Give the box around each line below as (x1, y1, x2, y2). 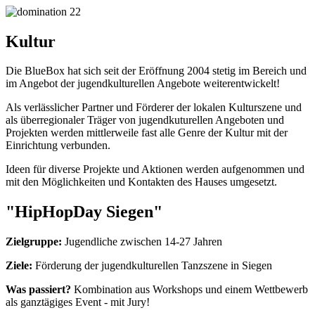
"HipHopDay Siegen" (6, 202, 162, 221)
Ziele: (6, 259, 32, 272)
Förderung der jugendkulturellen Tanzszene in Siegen (32, 259, 272, 272)
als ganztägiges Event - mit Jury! (6, 296, 150, 309)
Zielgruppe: (6, 236, 62, 248)
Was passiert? (6, 283, 71, 296)
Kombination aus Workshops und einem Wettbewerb (71, 283, 308, 296)
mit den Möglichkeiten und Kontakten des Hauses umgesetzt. (6, 176, 277, 188)
